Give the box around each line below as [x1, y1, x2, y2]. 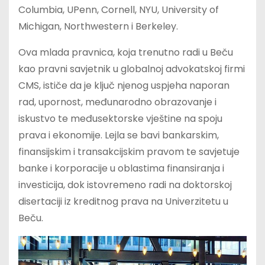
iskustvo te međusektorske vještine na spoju [18, 111, 222, 125]
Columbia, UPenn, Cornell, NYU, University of [18, 2, 219, 17]
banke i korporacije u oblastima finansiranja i [18, 161, 224, 175]
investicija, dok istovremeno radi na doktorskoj [18, 177, 232, 192]
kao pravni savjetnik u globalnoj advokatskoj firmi [18, 62, 245, 76]
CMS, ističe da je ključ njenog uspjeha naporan [18, 78, 230, 92]
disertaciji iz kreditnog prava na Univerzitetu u [18, 194, 228, 208]
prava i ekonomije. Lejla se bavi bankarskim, [18, 128, 219, 142]
